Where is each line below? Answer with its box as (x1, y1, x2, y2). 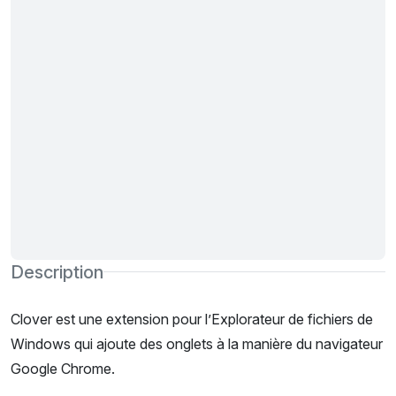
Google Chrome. (11, 360, 115, 378)
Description (11, 261, 103, 283)
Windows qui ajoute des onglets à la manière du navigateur (11, 335, 383, 354)
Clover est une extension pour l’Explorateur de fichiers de (11, 310, 373, 329)
